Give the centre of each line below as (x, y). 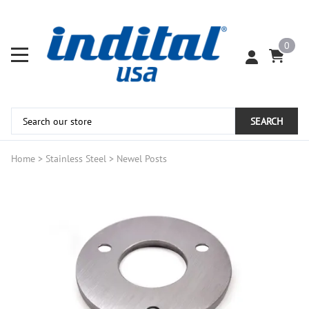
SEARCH (267, 121)
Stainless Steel (76, 159)
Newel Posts (142, 159)
